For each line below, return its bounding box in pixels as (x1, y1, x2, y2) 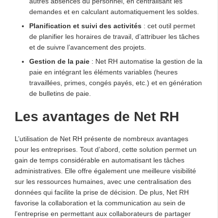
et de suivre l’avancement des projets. (29, 43, 146, 51)
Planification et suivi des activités (29, 21, 142, 30)
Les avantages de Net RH (15, 109, 179, 124)
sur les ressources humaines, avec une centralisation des (15, 177, 191, 185)
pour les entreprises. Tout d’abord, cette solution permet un (15, 145, 197, 153)
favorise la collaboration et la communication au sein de (15, 199, 185, 207)
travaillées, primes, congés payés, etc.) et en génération (29, 78, 202, 87)
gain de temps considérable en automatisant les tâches (15, 156, 184, 164)
